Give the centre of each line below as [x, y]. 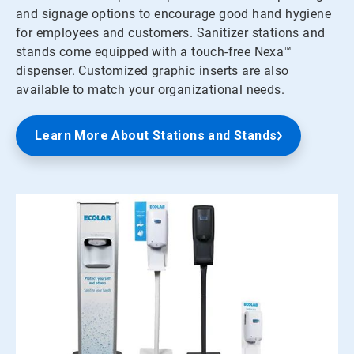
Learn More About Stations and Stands [156, 135]
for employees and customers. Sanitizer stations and [171, 32]
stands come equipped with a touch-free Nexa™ [154, 51]
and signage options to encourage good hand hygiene [173, 13]
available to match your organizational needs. [150, 89]
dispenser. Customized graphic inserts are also [153, 70]
